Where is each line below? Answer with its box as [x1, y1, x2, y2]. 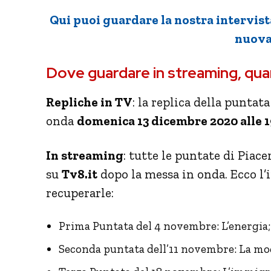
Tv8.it [62, 166, 97, 181]
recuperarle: [46, 184, 114, 200]
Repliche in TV [46, 94, 132, 109]
